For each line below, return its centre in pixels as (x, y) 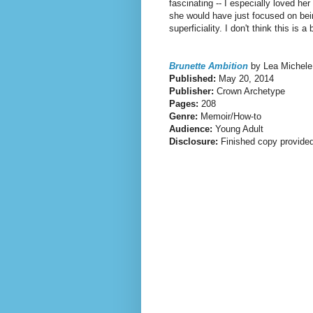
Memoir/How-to (231, 116)
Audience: (192, 129)
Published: (192, 78)
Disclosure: (195, 141)
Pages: (184, 103)
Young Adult (239, 129)
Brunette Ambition (209, 66)
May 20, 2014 (245, 78)
